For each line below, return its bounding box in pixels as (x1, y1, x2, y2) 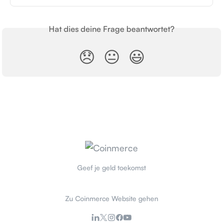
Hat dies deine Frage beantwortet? (48, 24, 175, 34)
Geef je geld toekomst (77, 163, 146, 172)
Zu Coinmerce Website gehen (65, 194, 158, 203)
